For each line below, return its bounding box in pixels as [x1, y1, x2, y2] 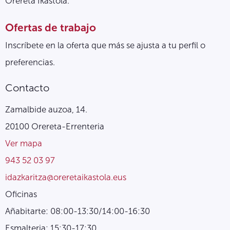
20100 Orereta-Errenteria [5, 121, 104, 132]
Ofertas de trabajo [5, 21, 96, 34]
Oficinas [5, 189, 37, 200]
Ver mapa [5, 138, 42, 149]
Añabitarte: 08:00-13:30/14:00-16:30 [5, 206, 150, 217]
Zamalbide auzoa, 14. [5, 104, 87, 115]
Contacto [5, 82, 49, 94]
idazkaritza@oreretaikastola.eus [5, 172, 126, 183]
